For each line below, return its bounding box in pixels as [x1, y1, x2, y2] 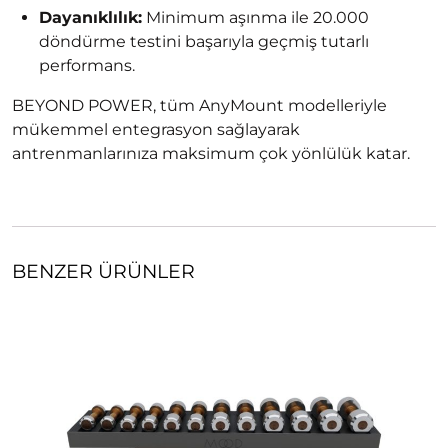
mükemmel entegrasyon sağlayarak [12, 120, 300, 140]
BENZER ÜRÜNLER [12, 260, 195, 284]
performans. [39, 56, 136, 76]
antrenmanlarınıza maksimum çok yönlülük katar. [12, 144, 410, 164]
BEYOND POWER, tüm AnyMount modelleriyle [12, 96, 387, 116]
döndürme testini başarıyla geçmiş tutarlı [39, 32, 370, 52]
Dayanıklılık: [39, 8, 143, 28]
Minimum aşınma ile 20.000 [142, 8, 370, 28]
